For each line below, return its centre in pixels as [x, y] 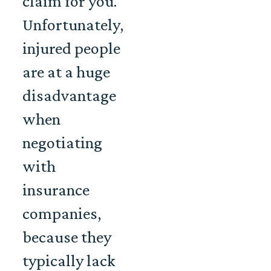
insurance [56, 190]
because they [67, 237]
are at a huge [66, 72]
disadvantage [69, 96]
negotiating [62, 143]
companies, [62, 214]
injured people [71, 48]
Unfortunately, [73, 25]
